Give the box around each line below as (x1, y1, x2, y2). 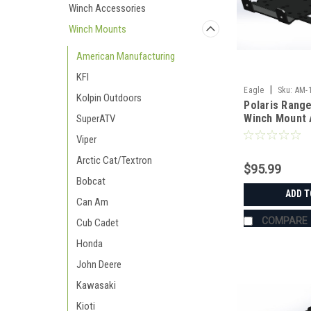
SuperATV (76, 112, 115, 125)
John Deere (76, 258, 121, 271)
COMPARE (262, 215, 308, 227)
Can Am (76, 196, 108, 208)
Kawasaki (76, 279, 116, 292)
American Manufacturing (76, 50, 175, 62)
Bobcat (76, 175, 106, 187)
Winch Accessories (69, 2, 146, 15)
